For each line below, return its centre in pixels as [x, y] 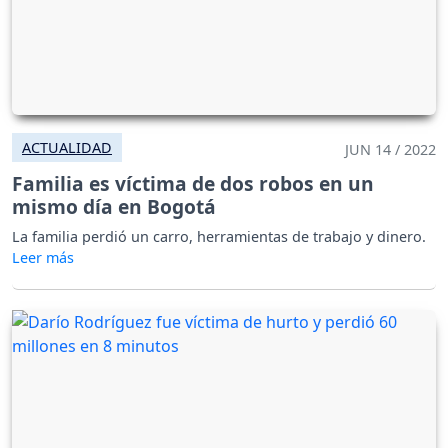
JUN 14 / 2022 [390, 149]
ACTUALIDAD [67, 147]
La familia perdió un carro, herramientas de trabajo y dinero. [219, 236]
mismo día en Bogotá [114, 206]
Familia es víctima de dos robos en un [193, 183]
